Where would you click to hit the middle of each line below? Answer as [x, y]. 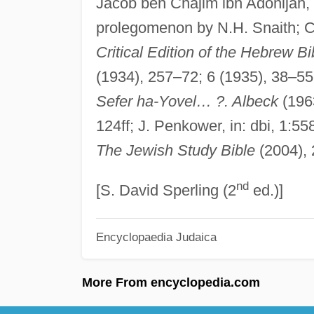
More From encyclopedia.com [171, 282]
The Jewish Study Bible [175, 150]
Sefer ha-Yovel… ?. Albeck [187, 101]
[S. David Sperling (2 [166, 190]
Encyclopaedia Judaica [156, 237]
